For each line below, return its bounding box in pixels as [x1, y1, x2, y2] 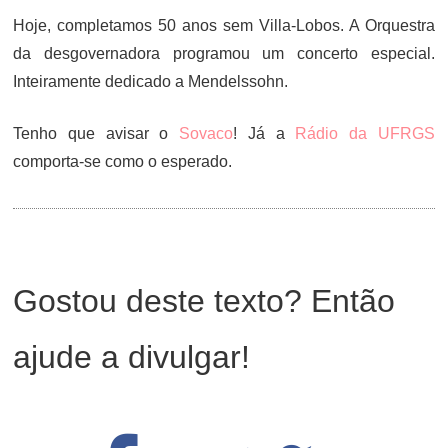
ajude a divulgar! [13, 339, 251, 375]
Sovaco [179, 125, 234, 142]
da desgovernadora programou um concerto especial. [13, 45, 435, 62]
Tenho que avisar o [13, 125, 180, 142]
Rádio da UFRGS [295, 125, 435, 142]
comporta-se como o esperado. [13, 153, 233, 170]
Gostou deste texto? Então [13, 283, 396, 319]
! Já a [233, 125, 296, 142]
